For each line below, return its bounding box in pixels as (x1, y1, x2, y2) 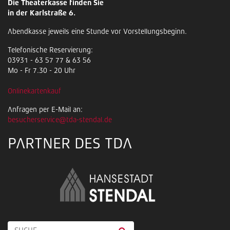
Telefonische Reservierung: (8, 47, 93, 54)
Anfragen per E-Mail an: (8, 106, 83, 113)
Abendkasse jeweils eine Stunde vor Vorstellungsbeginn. (8, 28, 187, 35)
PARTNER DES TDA (8, 137, 132, 152)
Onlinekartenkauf (8, 88, 61, 95)
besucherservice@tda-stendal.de (8, 117, 112, 124)
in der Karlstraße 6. (8, 10, 75, 17)
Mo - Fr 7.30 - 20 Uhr (8, 67, 75, 74)
